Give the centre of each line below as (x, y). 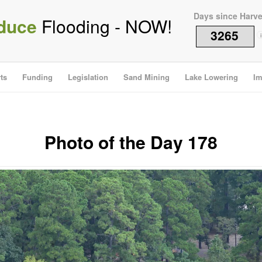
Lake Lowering (212, 77)
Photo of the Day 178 (131, 142)
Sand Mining (147, 77)
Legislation (88, 77)
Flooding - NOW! (104, 26)
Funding (38, 77)
